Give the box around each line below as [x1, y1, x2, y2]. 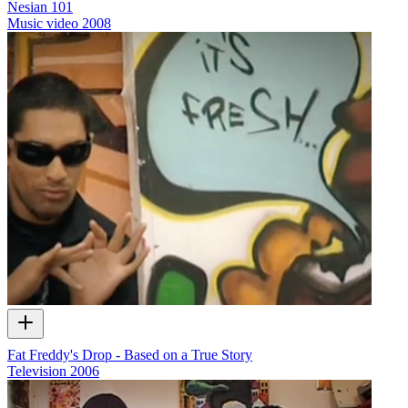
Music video [7, 15, 78, 31]
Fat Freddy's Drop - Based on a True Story [7, 346, 252, 362]
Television [7, 362, 66, 379]
